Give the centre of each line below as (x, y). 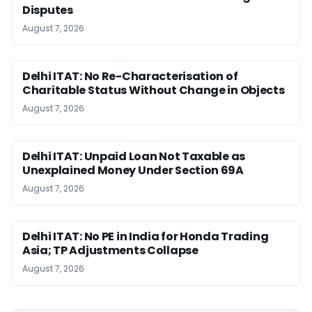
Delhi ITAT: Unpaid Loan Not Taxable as (134, 156)
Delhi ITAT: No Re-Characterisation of (130, 76)
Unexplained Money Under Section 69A (133, 170)
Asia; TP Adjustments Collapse (110, 250)
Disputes (48, 10)
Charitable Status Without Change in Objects (154, 90)
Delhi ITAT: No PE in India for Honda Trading (146, 236)
